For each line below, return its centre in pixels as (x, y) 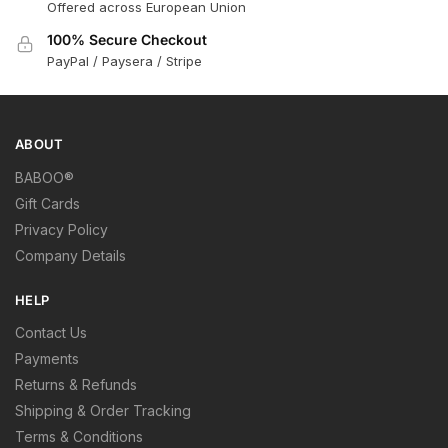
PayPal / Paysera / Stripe (124, 60)
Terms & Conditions (79, 437)
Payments (47, 359)
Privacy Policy (61, 229)
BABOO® (44, 177)
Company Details (70, 255)
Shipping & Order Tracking (103, 411)
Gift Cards (47, 203)
